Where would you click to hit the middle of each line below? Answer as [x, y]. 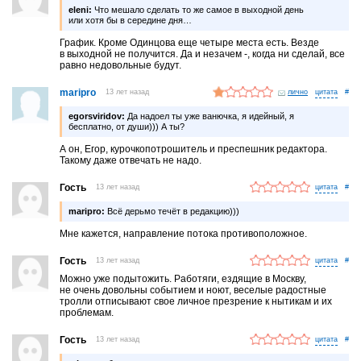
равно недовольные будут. [121, 65]
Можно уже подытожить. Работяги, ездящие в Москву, [183, 278]
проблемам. [87, 312]
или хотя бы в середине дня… [131, 20]
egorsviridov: [97, 116]
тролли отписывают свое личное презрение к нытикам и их [196, 301]
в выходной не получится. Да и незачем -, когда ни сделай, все [203, 54]
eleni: [81, 9]
